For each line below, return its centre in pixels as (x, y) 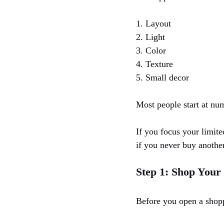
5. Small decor (162, 77)
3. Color (151, 50)
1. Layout (153, 23)
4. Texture (154, 64)
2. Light (150, 37)
